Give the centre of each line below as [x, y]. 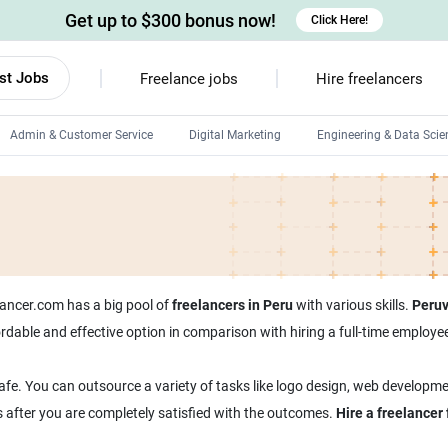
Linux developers [241, 216]
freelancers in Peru [232, 305]
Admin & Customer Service [81, 135]
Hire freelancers [369, 79]
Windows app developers [263, 250]
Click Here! [339, 20]
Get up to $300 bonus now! [170, 20]
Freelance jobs [188, 79]
